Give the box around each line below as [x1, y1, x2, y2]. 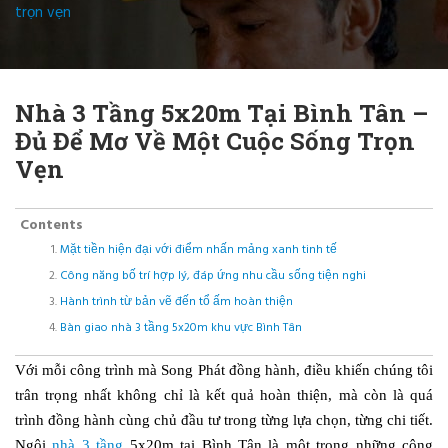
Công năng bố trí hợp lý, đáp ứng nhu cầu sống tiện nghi [60, 265, 366, 286]
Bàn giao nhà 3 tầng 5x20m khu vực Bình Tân [60, 317, 302, 338]
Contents [20, 213, 83, 237]
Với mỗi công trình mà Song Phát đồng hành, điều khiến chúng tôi [15, 361, 433, 378]
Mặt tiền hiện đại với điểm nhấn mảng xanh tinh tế [60, 239, 337, 260]
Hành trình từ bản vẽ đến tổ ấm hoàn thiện [60, 291, 293, 312]
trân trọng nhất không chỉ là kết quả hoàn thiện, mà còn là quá [15, 386, 433, 403]
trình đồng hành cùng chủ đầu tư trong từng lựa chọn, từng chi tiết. [15, 411, 433, 428]
